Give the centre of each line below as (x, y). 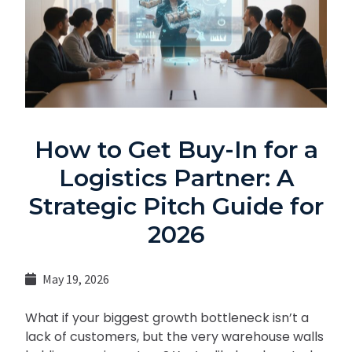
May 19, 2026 (76, 279)
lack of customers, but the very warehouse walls (174, 337)
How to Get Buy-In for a (176, 150)
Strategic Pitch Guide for (176, 207)
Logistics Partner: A (176, 178)
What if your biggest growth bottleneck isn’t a (167, 318)
